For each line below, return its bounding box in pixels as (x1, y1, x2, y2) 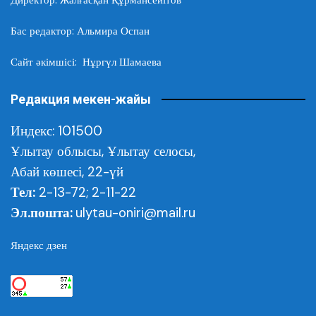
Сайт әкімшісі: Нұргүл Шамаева (11, 54, 162, 69)
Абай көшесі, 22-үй (11, 162, 123, 181)
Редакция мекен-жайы (11, 91, 151, 107)
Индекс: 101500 (11, 121, 102, 140)
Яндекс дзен (11, 238, 67, 253)
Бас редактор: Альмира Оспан (11, 23, 150, 38)
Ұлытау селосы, (107, 142, 195, 160)
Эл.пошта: (11, 203, 75, 221)
